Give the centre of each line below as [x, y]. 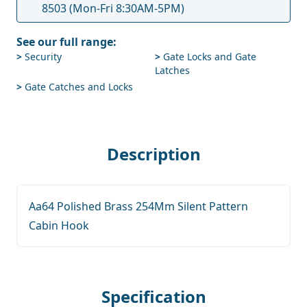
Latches [172, 70]
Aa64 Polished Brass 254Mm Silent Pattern [138, 206]
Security [42, 56]
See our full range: [66, 41]
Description [153, 153]
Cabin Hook [59, 225]
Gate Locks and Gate [208, 56]
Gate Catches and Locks [77, 86]
